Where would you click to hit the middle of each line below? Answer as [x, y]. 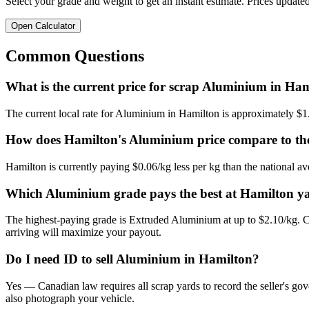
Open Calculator [43, 26]
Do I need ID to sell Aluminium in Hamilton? [132, 259]
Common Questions [75, 56]
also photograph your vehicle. [70, 298]
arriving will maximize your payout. [83, 232]
